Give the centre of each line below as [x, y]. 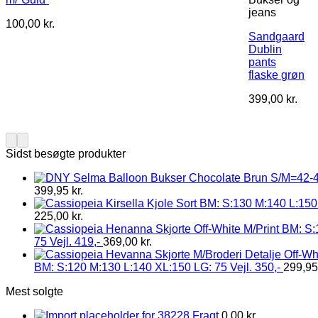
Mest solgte [34, 291]
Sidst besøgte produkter [66, 153]
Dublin [265, 49]
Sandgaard [277, 36]
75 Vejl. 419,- [67, 241]
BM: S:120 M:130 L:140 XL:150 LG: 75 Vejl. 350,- [157, 267]
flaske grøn [277, 75]
